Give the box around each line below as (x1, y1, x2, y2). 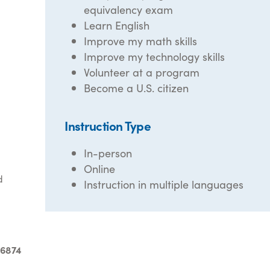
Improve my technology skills (84, 49, 225, 64)
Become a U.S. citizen (84, 80, 189, 95)
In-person (84, 145, 133, 160)
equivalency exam (84, 2, 174, 17)
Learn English (84, 17, 150, 33)
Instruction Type (64, 116, 151, 134)
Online (84, 161, 116, 176)
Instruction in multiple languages (84, 177, 244, 192)
